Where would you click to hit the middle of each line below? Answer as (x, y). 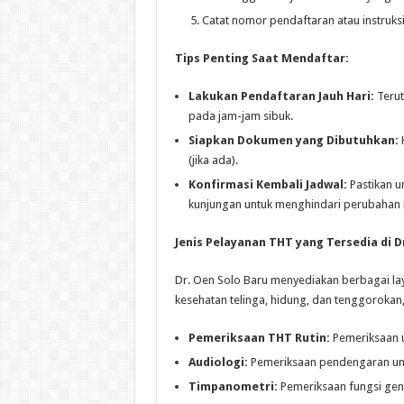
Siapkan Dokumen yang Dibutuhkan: (293, 141)
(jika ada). (213, 161)
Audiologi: (218, 363)
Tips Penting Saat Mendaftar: (262, 59)
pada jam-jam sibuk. (240, 116)
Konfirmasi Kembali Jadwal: (267, 185)
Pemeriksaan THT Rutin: (259, 338)
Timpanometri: (233, 387)
